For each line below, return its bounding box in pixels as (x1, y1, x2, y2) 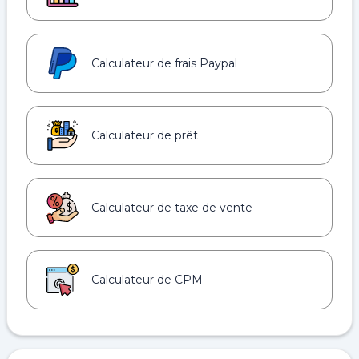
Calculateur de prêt (91, 128, 198, 143)
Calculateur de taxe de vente (91, 200, 252, 215)
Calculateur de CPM (91, 272, 203, 287)
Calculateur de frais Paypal (91, 56, 237, 71)
